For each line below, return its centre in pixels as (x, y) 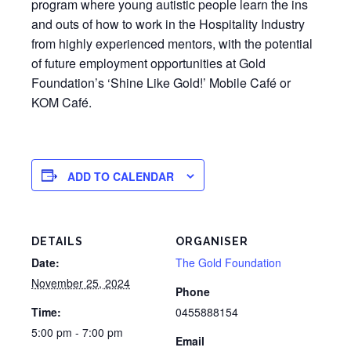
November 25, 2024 (81, 283)
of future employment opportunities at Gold (148, 63)
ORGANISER (212, 242)
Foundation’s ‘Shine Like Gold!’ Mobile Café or (161, 83)
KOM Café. (62, 102)
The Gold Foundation (228, 263)
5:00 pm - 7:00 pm (77, 333)
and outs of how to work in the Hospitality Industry (168, 24)
